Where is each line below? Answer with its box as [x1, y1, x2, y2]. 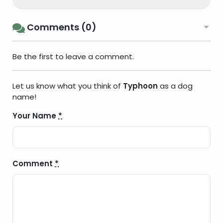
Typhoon [123, 81, 158, 92]
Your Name [12, 111, 58, 121]
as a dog [158, 81, 193, 92]
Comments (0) [25, 21, 97, 34]
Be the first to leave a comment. [12, 51, 134, 62]
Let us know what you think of [12, 81, 123, 92]
